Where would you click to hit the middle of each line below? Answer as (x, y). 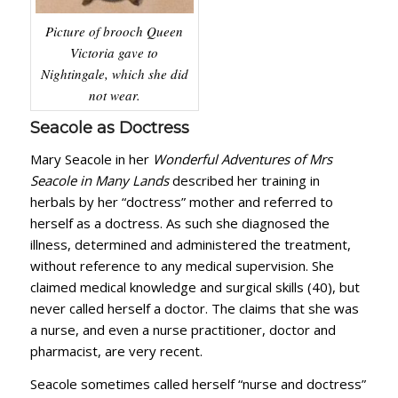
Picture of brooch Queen (115, 32)
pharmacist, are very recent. (116, 350)
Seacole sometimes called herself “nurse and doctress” (198, 383)
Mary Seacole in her (91, 159)
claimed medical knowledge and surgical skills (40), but (195, 287)
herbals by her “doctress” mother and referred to (181, 201)
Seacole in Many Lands (99, 180)
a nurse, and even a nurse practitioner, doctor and (183, 329)
